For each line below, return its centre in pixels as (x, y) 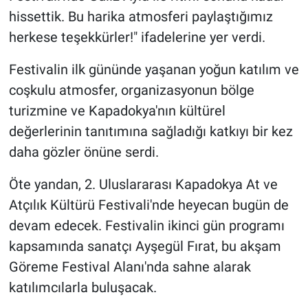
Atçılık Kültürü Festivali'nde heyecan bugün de (148, 205)
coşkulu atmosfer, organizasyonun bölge (131, 90)
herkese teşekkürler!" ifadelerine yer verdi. (137, 37)
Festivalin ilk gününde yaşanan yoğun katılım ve (154, 69)
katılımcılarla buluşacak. (82, 287)
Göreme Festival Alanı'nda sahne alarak (130, 266)
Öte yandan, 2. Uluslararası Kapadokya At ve (143, 184)
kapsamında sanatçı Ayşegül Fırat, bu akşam (145, 246)
